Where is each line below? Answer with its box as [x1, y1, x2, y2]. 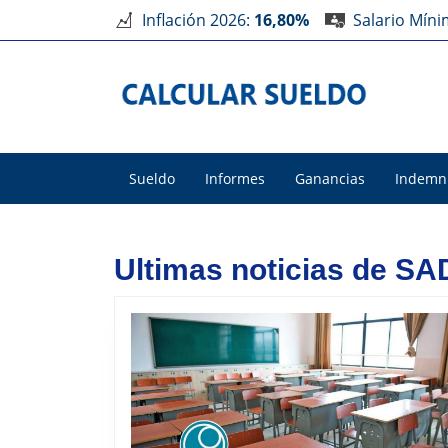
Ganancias [295, 169, 365, 188]
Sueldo [129, 169, 175, 188]
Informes [205, 169, 265, 188]
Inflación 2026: [142, 9, 254, 31]
